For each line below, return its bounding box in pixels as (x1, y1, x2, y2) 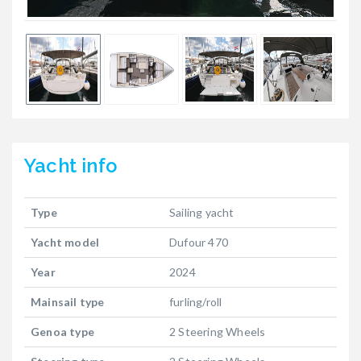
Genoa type (31, 325, 94, 339)
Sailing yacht (169, 205, 234, 220)
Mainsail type (31, 295, 105, 309)
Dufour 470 (169, 235, 228, 250)
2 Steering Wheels (169, 325, 266, 339)
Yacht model (31, 235, 100, 250)
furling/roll (169, 295, 222, 309)
